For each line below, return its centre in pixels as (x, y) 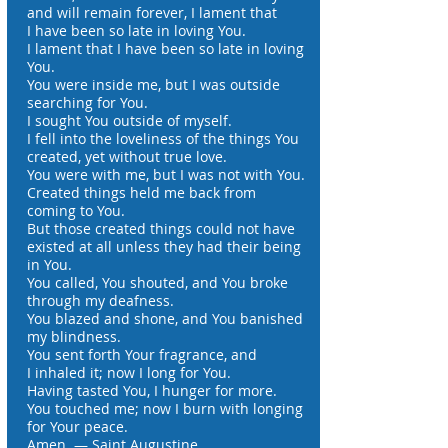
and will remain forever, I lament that (152, 12)
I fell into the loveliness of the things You (163, 138)
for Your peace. (77, 426)
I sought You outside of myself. (129, 120)
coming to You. (76, 210)
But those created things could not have (161, 228)
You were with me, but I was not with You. (166, 174)
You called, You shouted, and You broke (157, 282)
